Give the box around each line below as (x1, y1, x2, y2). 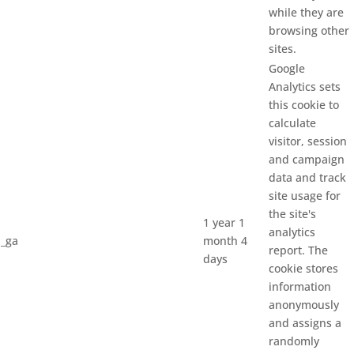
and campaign (269, 152, 345, 168)
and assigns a (269, 315, 341, 331)
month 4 (203, 233, 247, 249)
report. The (269, 243, 328, 258)
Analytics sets (269, 79, 341, 95)
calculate (269, 115, 316, 131)
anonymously (269, 297, 339, 313)
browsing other (269, 23, 349, 39)
